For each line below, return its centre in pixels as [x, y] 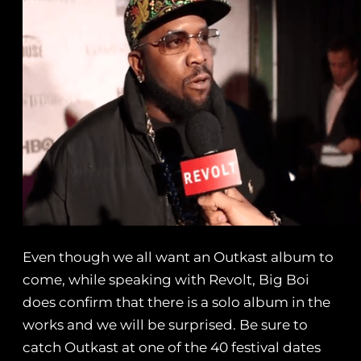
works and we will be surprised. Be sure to [165, 325]
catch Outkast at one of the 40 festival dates [172, 348]
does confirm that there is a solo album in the [176, 303]
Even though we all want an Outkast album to [178, 257]
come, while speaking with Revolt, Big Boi [166, 280]
